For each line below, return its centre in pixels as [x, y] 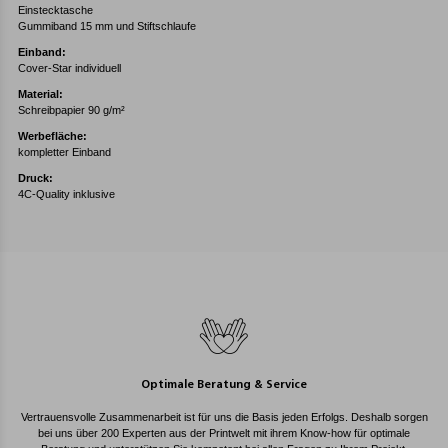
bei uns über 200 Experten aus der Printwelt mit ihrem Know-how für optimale [224, 433]
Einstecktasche [55, 10]
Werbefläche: [52, 136]
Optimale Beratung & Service [224, 385]
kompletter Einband [64, 152]
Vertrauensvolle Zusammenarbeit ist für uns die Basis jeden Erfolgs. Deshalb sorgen [224, 417]
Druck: [35, 178]
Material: [40, 94]
